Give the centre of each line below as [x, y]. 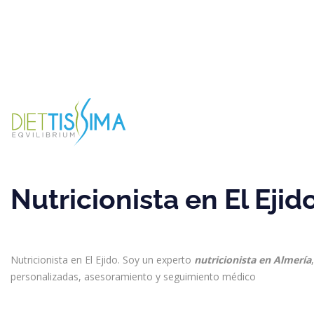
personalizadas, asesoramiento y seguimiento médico [133, 277]
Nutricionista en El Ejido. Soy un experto [102, 260]
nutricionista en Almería [253, 260]
